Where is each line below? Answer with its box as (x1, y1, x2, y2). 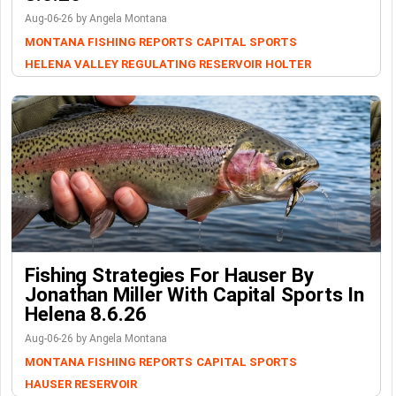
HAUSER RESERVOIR (25, 377, 137, 392)
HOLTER (264, 57, 311, 72)
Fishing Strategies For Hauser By (25, 263, 314, 287)
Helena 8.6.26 (25, 302, 147, 326)
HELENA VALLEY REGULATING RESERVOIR (25, 57, 262, 72)
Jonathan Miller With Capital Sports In (25, 283, 365, 307)
